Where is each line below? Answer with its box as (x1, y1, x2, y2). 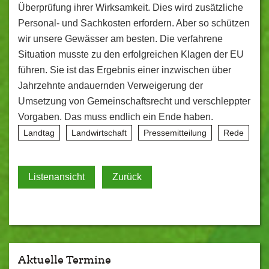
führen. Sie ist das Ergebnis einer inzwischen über (18, 65, 231, 75)
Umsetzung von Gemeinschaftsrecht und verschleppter (18, 96, 250, 106)
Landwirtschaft (71, 128, 127, 138)
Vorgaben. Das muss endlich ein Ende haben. (18, 112, 213, 122)
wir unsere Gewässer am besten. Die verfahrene (18, 34, 223, 44)
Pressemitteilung (144, 128, 207, 138)
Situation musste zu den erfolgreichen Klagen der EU (18, 49, 244, 59)
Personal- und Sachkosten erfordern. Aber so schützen (18, 18, 250, 28)
